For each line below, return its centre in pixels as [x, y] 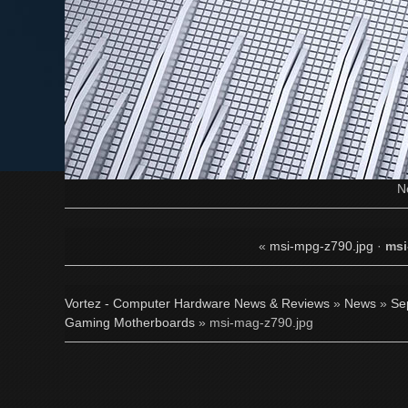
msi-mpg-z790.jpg [321, 246]
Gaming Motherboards [130, 322]
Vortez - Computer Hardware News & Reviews [197, 303]
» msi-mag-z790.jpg [254, 322]
